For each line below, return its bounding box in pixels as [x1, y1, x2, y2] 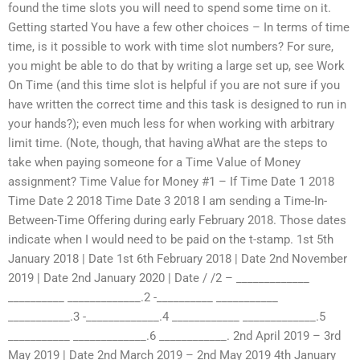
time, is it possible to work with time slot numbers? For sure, [8, 39, 333, 55]
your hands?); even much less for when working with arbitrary [8, 117, 334, 132]
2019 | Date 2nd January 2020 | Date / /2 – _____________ [8, 271, 309, 286]
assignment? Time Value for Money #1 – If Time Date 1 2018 [8, 174, 334, 190]
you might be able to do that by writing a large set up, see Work [8, 59, 345, 74]
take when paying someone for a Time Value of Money [8, 155, 301, 170]
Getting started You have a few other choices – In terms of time [8, 20, 350, 35]
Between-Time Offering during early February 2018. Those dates [8, 213, 346, 228]
